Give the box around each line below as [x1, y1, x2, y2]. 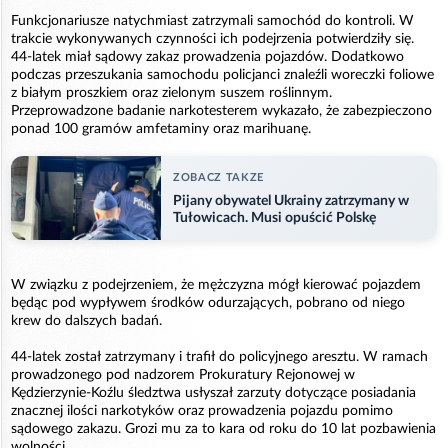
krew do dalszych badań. [11, 314, 162, 329]
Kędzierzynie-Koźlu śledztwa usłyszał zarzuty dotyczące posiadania [11, 386, 416, 401]
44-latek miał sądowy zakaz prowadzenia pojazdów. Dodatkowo [11, 49, 404, 64]
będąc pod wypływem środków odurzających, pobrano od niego [11, 296, 405, 311]
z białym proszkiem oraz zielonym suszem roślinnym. [11, 85, 332, 100]
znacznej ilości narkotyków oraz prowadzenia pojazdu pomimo [11, 404, 393, 419]
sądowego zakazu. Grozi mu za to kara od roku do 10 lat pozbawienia [11, 422, 436, 437]
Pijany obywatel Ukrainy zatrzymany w [173, 194, 409, 209]
